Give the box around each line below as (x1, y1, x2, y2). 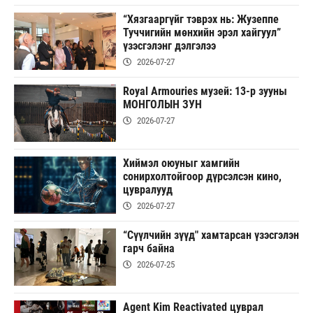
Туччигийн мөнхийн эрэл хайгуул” (122, 26, 281, 40)
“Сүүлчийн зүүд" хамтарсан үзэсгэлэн (122, 228, 299, 242)
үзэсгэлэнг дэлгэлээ (122, 39, 216, 53)
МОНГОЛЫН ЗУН (122, 98, 202, 112)
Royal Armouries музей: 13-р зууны (122, 85, 287, 99)
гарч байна (122, 242, 175, 256)
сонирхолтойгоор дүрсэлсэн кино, (122, 170, 282, 184)
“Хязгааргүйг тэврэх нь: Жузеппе (122, 13, 279, 27)
